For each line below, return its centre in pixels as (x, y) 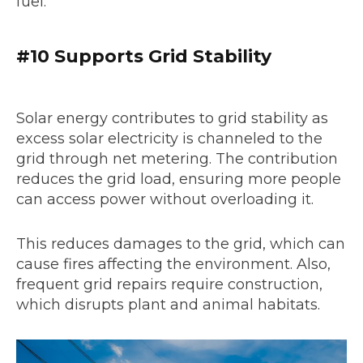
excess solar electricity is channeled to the (169, 139)
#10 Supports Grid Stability (146, 57)
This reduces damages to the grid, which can (181, 244)
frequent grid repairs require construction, (169, 285)
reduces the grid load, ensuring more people (179, 179)
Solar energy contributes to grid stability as (172, 119)
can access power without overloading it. (165, 200)
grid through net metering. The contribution (177, 159)
